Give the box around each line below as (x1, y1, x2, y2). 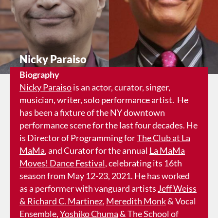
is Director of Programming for (19, 132, 137, 143)
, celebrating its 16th (105, 157, 182, 168)
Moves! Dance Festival (19, 157, 105, 168)
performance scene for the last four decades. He (19, 119, 198, 130)
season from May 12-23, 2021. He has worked (19, 170, 190, 181)
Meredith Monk (106, 195, 166, 206)
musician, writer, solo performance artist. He (19, 94, 188, 105)
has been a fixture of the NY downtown (19, 107, 165, 118)
